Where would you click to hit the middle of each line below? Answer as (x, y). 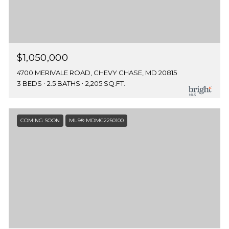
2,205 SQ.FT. (105, 84)
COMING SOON (40, 121)
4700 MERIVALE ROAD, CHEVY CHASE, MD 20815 (97, 73)
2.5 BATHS (63, 84)
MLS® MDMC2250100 (96, 121)
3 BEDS (29, 84)
